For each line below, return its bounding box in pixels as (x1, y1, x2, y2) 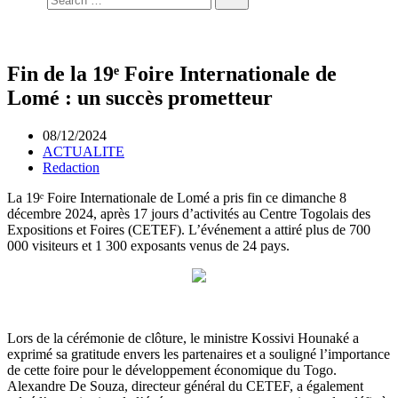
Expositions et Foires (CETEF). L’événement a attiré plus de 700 (7, 222, 370, 238)
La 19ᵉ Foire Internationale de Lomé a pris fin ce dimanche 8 (7, 190, 346, 206)
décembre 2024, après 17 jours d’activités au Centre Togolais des (7, 206, 370, 222)
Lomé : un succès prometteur (7, 86, 273, 110)
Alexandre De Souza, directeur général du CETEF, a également (7, 378, 363, 394)
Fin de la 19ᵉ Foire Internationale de (7, 62, 337, 86)
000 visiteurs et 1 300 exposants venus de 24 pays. (7, 238, 290, 254)
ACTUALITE (43, 144, 124, 160)
